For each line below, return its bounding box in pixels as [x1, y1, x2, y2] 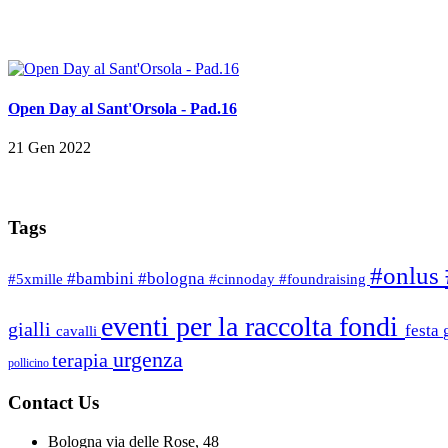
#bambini [67, 269, 138, 289]
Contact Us [8, 392, 99, 414]
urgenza [113, 347, 183, 373]
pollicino [8, 356, 52, 371]
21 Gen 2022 [8, 138, 91, 156]
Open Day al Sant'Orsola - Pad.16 [8, 99, 237, 117]
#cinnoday [209, 271, 279, 288]
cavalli [56, 323, 101, 340]
